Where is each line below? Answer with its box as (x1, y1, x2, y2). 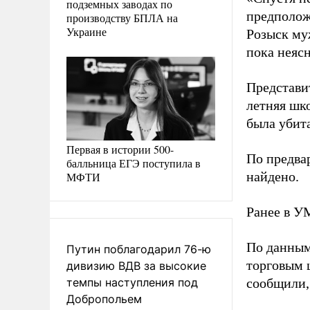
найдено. (246, 169, 299, 184)
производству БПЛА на (66, 10, 178, 25)
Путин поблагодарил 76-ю (66, 241, 211, 256)
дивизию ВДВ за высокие (66, 258, 206, 273)
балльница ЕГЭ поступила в (66, 155, 201, 170)
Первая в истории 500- (66, 141, 174, 156)
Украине (66, 24, 107, 39)
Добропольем (66, 291, 142, 306)
